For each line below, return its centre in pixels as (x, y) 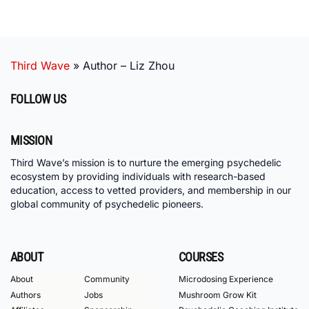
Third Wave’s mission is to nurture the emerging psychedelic (146, 163)
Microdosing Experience (226, 279)
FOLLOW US (38, 99)
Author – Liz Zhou (129, 66)
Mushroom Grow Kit (217, 295)
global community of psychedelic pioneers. (107, 204)
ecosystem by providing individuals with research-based (138, 177)
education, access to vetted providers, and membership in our (151, 190)
